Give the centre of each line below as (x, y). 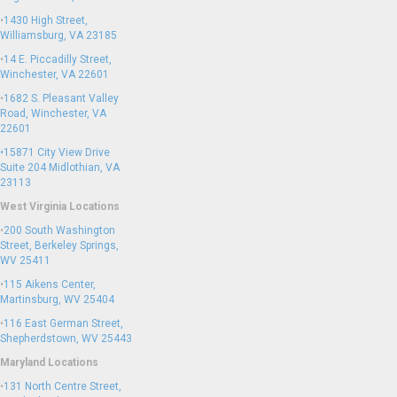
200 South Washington (59, 230)
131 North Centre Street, (62, 386)
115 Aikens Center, (50, 284)
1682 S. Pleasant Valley (61, 98)
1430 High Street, (46, 20)
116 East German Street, (63, 323)
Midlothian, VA (84, 167)
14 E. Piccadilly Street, (58, 59)
